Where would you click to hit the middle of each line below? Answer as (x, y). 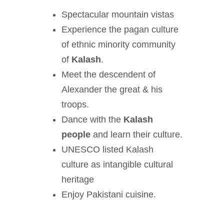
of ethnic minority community (118, 44)
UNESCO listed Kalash (107, 149)
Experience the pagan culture (120, 29)
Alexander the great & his (112, 89)
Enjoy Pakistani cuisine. (109, 194)
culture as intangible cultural (117, 164)
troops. (75, 104)
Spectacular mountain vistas (118, 14)
